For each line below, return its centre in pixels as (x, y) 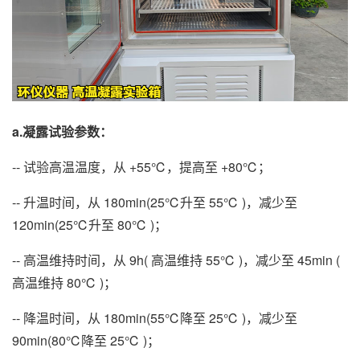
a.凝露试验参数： (62, 131)
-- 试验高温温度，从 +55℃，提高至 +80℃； (141, 166)
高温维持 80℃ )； (64, 282)
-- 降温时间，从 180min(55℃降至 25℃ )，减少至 (155, 317)
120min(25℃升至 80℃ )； (90, 224)
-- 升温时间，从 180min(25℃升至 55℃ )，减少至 (155, 202)
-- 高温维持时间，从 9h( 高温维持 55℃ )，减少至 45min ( (176, 260)
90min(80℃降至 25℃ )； (86, 340)
